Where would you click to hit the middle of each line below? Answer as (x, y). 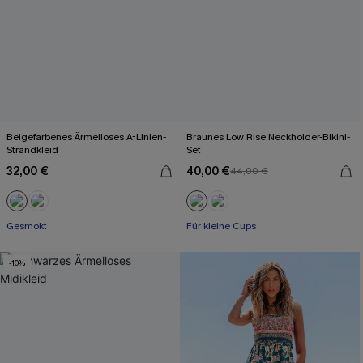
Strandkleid (32, 150)
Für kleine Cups (221, 226)
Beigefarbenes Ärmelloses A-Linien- (86, 137)
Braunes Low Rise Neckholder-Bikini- (268, 137)
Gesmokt (27, 226)
